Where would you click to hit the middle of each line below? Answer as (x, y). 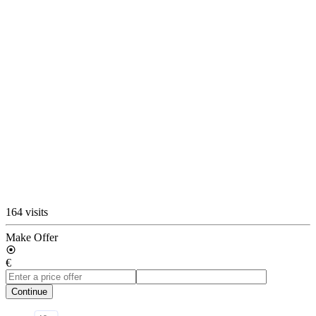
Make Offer (32, 237)
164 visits (27, 212)
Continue (29, 291)
